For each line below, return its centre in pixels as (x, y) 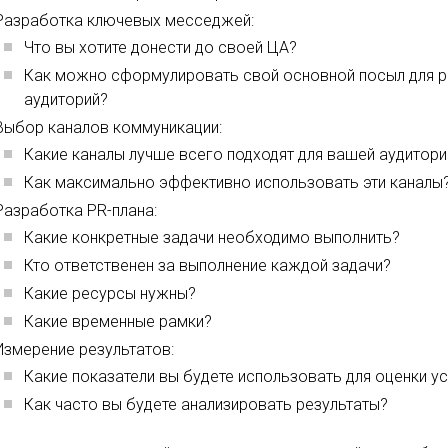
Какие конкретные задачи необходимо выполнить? (212, 238)
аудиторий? (66, 100)
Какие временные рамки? (118, 322)
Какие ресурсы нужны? (110, 294)
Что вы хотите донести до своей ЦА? (161, 48)
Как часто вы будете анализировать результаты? (206, 405)
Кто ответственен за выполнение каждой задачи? (208, 266)
